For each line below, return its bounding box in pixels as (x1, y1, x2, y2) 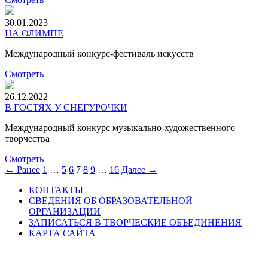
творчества (5, 133, 50, 144)
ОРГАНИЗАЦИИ (29, 206, 100, 217)
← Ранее (5, 165, 40, 175)
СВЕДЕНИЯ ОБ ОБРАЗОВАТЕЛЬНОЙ (29, 196, 193, 206)
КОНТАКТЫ (29, 185, 83, 196)
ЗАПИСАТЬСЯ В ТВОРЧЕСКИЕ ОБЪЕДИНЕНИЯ (29, 217, 242, 228)
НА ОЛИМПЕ (5, 28, 63, 39)
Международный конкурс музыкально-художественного (5, 123, 235, 133)
